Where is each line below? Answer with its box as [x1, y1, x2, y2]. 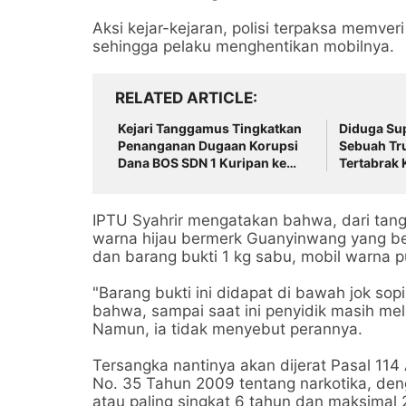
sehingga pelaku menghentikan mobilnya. [92, 37, 394, 55]
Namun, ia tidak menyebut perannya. [92, 320, 362, 338]
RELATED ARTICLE [115, 89, 253, 107]
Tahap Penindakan [118, 172, 232, 188]
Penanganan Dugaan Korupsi [118, 138, 298, 153]
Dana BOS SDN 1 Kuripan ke [118, 155, 286, 170]
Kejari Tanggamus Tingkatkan [118, 121, 302, 136]
